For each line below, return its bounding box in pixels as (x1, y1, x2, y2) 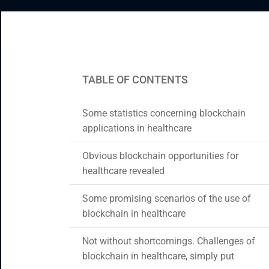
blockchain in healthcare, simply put (82, 250, 234, 262)
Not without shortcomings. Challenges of (82, 235, 255, 247)
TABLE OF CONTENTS (82, 73, 188, 86)
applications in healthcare (82, 122, 192, 134)
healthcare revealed (82, 165, 165, 177)
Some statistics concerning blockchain (82, 107, 246, 119)
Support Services (25, 62, 116, 76)
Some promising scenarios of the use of (82, 193, 251, 204)
